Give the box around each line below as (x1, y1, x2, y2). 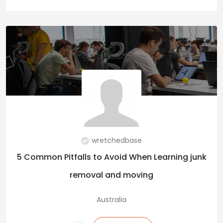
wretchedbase (92, 135, 142, 146)
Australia (97, 195, 126, 205)
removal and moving (70, 169, 153, 181)
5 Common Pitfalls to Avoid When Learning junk (16, 151, 207, 163)
